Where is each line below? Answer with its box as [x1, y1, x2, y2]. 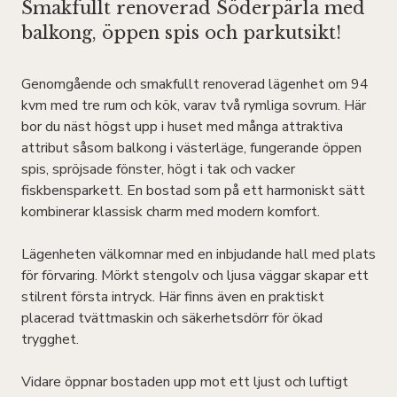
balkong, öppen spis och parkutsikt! [21, 22, 341, 43]
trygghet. [21, 330, 79, 349]
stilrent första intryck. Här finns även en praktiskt [21, 287, 324, 307]
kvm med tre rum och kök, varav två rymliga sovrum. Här [21, 96, 366, 115]
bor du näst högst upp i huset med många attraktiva [21, 117, 343, 136]
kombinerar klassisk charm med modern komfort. [21, 202, 320, 222]
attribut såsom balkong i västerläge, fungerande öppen [21, 138, 362, 158]
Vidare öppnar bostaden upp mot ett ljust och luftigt [21, 372, 348, 392]
